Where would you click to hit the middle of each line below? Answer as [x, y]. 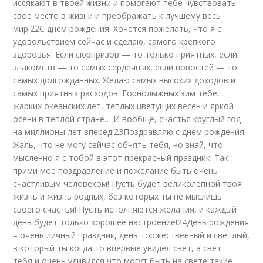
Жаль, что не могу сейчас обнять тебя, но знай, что [118, 145]
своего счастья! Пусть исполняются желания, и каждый [125, 209]
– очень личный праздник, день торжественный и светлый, [131, 235]
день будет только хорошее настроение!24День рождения [131, 222]
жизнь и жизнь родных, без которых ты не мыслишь [118, 196]
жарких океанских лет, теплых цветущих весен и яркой [124, 106]
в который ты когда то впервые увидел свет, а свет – [121, 248]
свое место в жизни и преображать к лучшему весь [117, 16]
